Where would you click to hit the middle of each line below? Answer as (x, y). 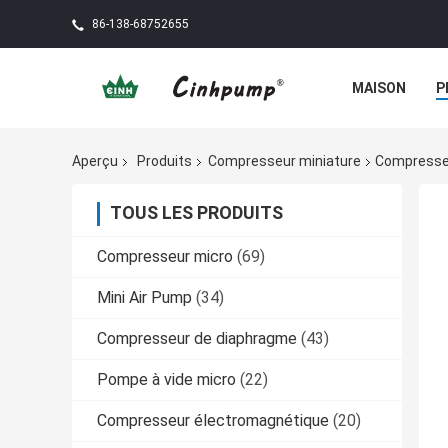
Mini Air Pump (144, 298)
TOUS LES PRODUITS (196, 213)
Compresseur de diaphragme (197, 339)
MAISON (379, 88)
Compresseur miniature (284, 161)
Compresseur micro (165, 257)
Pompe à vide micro (166, 380)
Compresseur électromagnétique (213, 421)
